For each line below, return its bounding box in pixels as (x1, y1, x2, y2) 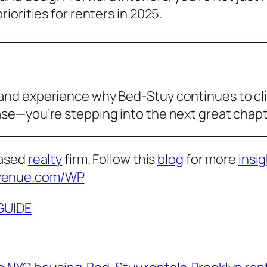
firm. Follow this (62, 150, 158, 169)
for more (183, 150, 238, 169)
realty (27, 150, 63, 169)
